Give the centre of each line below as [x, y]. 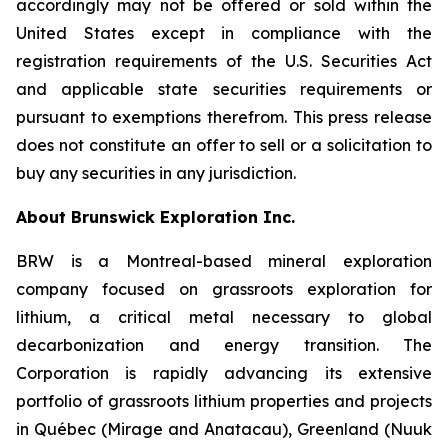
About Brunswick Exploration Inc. [158, 217]
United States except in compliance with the [224, 33]
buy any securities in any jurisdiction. [156, 173]
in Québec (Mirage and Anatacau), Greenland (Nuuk [224, 429]
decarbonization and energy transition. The [224, 345]
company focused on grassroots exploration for [224, 289]
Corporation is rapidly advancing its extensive [224, 373]
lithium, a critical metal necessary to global [224, 317]
